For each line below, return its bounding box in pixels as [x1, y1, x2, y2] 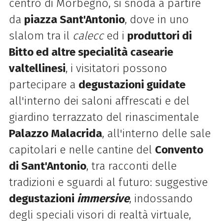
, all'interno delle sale [102, 127, 211, 141]
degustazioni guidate [78, 78, 185, 92]
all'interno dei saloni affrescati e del [8, 94, 189, 108]
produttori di [127, 29, 192, 43]
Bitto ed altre [8, 45, 78, 59]
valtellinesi [8, 62, 66, 75]
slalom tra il [8, 29, 73, 43]
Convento [154, 143, 203, 157]
